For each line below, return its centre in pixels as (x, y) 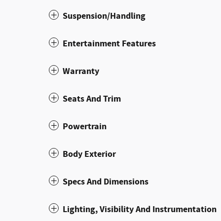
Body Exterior (89, 154)
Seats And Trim (92, 99)
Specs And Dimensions (106, 182)
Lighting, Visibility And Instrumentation (140, 209)
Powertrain (85, 127)
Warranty (81, 71)
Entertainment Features (109, 44)
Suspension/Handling (104, 16)
